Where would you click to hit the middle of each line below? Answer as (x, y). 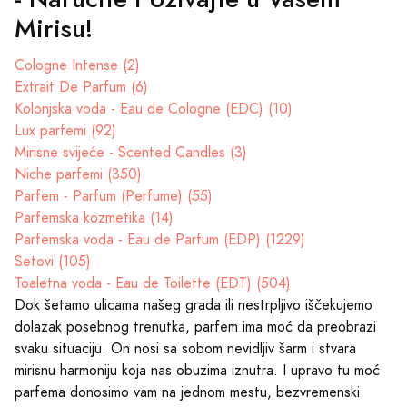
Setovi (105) (53, 261)
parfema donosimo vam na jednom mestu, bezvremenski (187, 392)
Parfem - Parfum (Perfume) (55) (114, 196)
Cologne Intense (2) (77, 65)
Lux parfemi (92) (65, 130)
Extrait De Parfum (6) (81, 87)
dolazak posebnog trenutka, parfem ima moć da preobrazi (195, 327)
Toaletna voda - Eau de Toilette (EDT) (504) (153, 283)
